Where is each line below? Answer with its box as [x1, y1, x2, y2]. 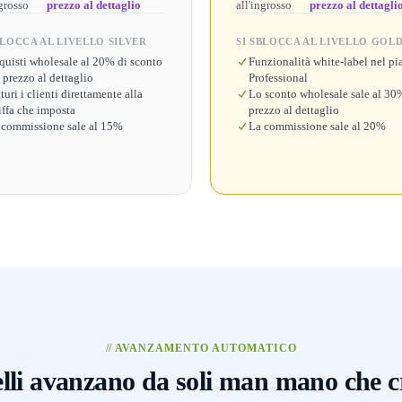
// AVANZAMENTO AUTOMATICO [105, 342, 297, 354]
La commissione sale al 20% [249, 119, 386, 133]
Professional [249, 71, 308, 84]
